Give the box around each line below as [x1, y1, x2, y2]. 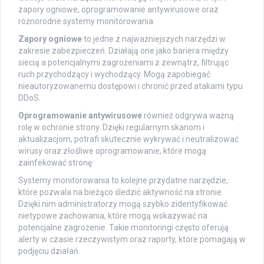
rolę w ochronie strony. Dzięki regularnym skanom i [18, 122, 204, 132]
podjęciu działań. [18, 246, 80, 256]
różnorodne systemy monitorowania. [18, 16, 155, 26]
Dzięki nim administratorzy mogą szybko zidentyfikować [18, 199, 227, 209]
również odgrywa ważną [142, 110, 234, 120]
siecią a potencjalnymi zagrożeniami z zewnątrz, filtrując [18, 57, 229, 67]
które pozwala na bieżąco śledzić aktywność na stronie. [18, 187, 223, 197]
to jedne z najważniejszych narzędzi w [82, 34, 226, 44]
